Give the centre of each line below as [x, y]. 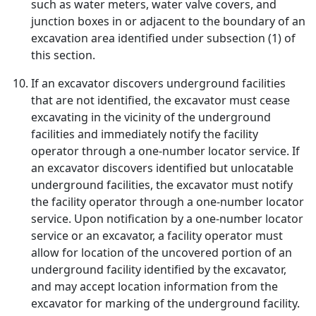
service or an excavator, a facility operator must [157, 236]
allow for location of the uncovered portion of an [162, 253]
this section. [63, 55]
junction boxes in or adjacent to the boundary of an [168, 21]
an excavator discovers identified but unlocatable [162, 168]
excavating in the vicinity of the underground [151, 117]
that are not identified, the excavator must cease [160, 100]
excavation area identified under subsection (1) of [163, 38]
